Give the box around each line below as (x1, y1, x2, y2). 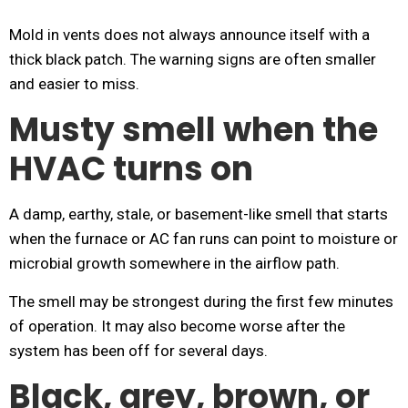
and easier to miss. (9, 75, 139, 93)
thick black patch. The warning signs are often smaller (9, 50, 376, 68)
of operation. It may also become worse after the (9, 317, 345, 335)
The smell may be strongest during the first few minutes (9, 292, 393, 311)
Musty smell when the (9, 107, 378, 153)
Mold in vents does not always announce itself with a (9, 25, 370, 44)
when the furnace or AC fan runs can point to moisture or (9, 229, 398, 248)
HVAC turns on (9, 146, 253, 192)
